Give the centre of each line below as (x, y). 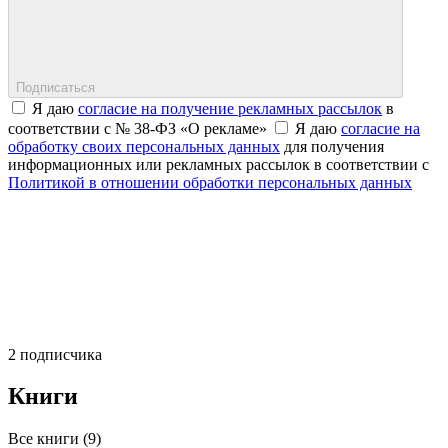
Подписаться (55, 87)
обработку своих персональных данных (144, 146)
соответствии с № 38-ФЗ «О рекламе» (139, 128)
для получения (332, 146)
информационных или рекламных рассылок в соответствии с (218, 164)
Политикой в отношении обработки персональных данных (210, 182)
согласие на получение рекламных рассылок (230, 108)
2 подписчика (55, 354)
